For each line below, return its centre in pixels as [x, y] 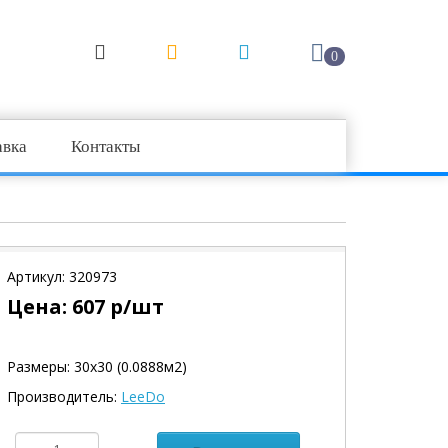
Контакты [105, 145]
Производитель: [64, 396]
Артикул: [38, 276]
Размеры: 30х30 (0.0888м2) [97, 366]
